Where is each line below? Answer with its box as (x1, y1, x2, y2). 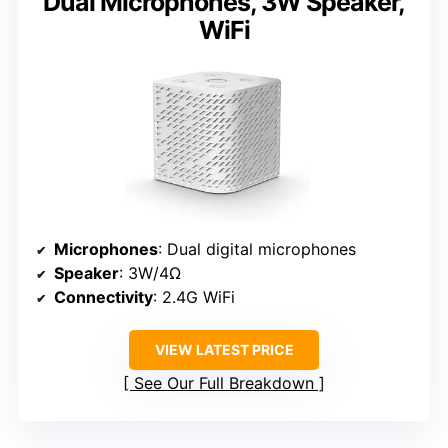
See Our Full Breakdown (134, 372, 314, 393)
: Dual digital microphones (158, 238, 356, 259)
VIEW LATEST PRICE (154, 340, 294, 358)
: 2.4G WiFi (153, 286, 235, 307)
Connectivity (54, 286, 153, 307)
